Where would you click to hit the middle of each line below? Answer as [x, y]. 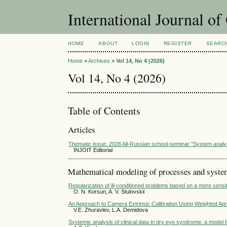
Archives [99, 61]
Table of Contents [104, 110]
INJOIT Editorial [93, 150]
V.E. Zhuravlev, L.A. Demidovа [111, 210]
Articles [82, 130]
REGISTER [178, 43]
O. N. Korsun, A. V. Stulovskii [109, 192]
